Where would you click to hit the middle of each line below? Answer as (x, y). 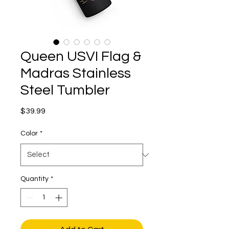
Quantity (35, 179)
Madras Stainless (76, 74)
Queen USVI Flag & (81, 57)
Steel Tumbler (65, 90)
